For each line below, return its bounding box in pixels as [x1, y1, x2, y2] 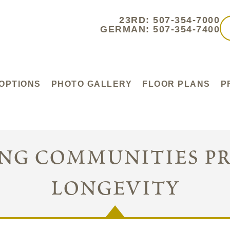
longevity [50, 175, 180, 203]
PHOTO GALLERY [51, 80, 132, 88]
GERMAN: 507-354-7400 [100, 24, 220, 34]
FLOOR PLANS [142, 80, 210, 88]
